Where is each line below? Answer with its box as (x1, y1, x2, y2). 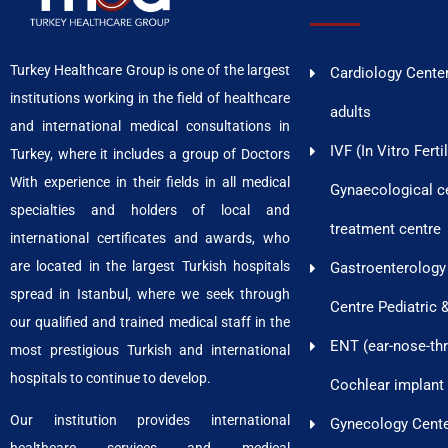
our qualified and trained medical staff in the (10, 313, 290, 330)
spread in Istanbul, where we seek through (10, 285, 290, 302)
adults (330, 103, 371, 122)
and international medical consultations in (10, 117, 290, 134)
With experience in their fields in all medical (10, 173, 290, 190)
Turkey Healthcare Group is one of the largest (10, 61, 290, 78)
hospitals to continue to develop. (10, 369, 211, 386)
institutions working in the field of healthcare (10, 89, 290, 106)
